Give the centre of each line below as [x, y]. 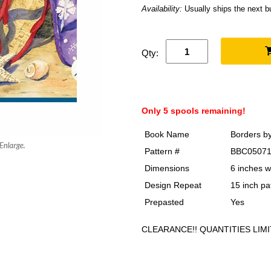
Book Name [167, 134]
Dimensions [167, 168]
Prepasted [164, 202]
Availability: [163, 9]
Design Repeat [173, 185]
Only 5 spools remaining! [194, 111]
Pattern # [162, 151]
